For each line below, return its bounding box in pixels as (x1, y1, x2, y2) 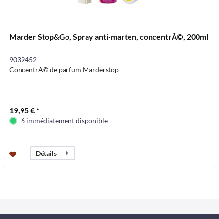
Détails (36, 149, 57, 158)
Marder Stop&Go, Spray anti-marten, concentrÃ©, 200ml (9, 31, 209, 41)
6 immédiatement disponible (21, 116, 108, 125)
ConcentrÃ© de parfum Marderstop (9, 65, 119, 74)
